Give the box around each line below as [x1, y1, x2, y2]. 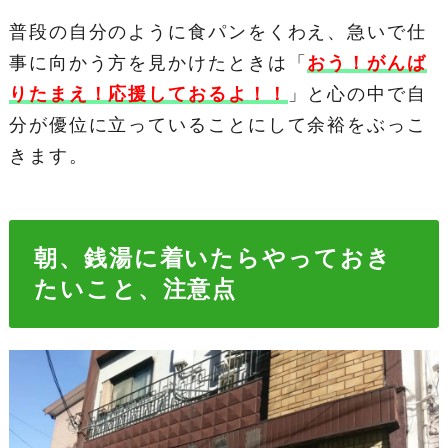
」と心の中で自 [287, 84, 427, 105]
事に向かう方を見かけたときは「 [8, 53, 308, 74]
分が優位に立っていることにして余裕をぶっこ [8, 115, 427, 136]
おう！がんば [307, 53, 427, 74]
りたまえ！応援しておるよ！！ [8, 84, 288, 105]
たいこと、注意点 [34, 276, 238, 302]
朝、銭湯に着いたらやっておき [34, 245, 392, 271]
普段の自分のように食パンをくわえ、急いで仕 [8, 22, 427, 43]
